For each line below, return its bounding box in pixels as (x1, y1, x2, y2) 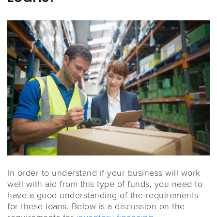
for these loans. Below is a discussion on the (7, 200, 185, 212)
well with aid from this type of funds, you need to (7, 178, 202, 190)
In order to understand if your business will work (7, 167, 201, 179)
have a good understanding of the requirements (7, 189, 199, 201)
